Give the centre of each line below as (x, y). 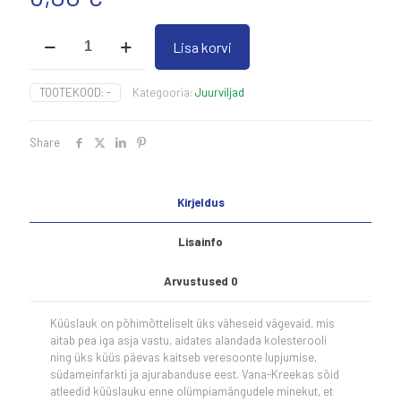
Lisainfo (200, 242)
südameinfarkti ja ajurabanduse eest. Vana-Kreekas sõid (195, 374)
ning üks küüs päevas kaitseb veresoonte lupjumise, (184, 357)
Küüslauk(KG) (63, 31)
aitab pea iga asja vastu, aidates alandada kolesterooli (189, 340)
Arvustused (197, 281)
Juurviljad (220, 92)
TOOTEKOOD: (73, 92)
